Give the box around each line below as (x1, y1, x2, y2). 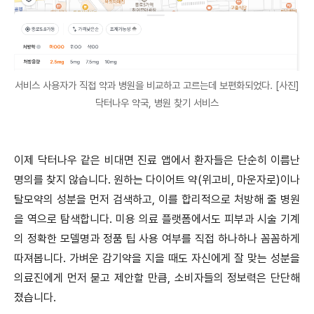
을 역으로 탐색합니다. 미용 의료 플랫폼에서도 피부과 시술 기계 (14, 212, 300, 226)
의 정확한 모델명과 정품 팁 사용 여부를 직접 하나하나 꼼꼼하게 (14, 232, 300, 246)
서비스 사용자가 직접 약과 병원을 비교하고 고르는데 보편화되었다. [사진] (15, 79, 299, 92)
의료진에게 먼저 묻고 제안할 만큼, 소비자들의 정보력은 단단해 (14, 271, 300, 285)
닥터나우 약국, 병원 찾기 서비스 (95, 97, 219, 109)
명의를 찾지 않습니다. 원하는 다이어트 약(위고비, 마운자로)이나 (14, 173, 300, 187)
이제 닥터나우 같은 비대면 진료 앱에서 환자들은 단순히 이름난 (14, 153, 300, 168)
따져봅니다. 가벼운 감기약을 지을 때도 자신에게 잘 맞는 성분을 (14, 252, 300, 266)
